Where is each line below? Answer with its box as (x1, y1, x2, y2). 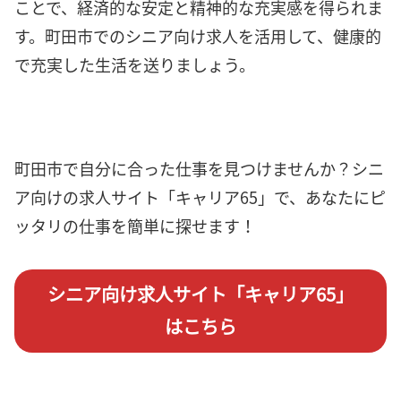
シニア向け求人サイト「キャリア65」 (47, 281, 354, 308)
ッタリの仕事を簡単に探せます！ (14, 214, 256, 238)
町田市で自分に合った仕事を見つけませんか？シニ (14, 157, 384, 181)
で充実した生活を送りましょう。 (14, 52, 255, 76)
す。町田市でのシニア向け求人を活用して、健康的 (14, 23, 381, 47)
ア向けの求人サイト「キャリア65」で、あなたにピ (14, 185, 386, 209)
